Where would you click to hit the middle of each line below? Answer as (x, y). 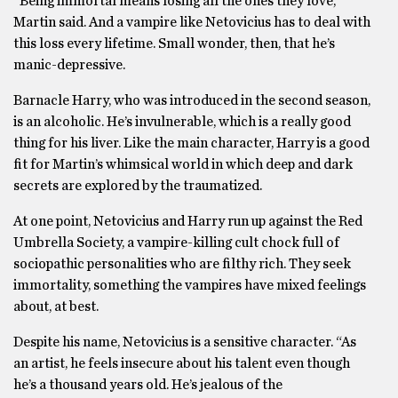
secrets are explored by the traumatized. (138, 186)
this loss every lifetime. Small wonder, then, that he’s (174, 44)
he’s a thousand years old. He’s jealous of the (148, 385)
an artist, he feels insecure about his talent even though (182, 364)
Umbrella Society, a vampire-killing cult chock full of (176, 243)
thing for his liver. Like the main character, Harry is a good (191, 143)
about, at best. (56, 307)
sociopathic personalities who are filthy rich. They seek (182, 264)
